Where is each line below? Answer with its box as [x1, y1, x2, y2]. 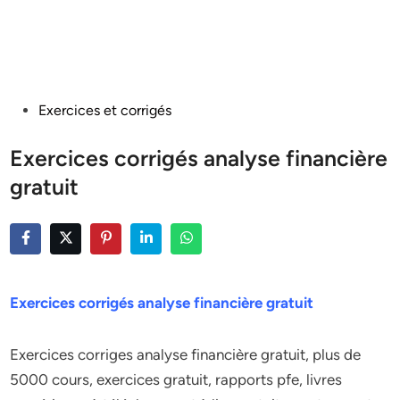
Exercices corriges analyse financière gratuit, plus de [10, 346, 362, 363]
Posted [9, 101, 54, 118]
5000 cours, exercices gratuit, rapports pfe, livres [10, 371, 343, 388]
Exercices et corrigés [38, 102, 172, 119]
